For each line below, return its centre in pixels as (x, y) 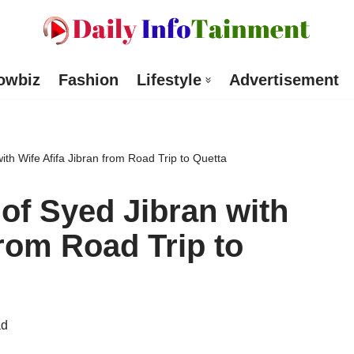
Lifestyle (169, 80)
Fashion (88, 80)
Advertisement (284, 80)
